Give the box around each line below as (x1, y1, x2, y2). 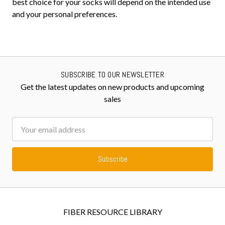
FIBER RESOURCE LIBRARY (63, 207, 162, 216)
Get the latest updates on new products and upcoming (21, 82, 204, 91)
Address (12, 130, 41, 140)
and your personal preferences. (12, 9, 117, 19)
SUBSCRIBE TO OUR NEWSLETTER (61, 69, 164, 80)
